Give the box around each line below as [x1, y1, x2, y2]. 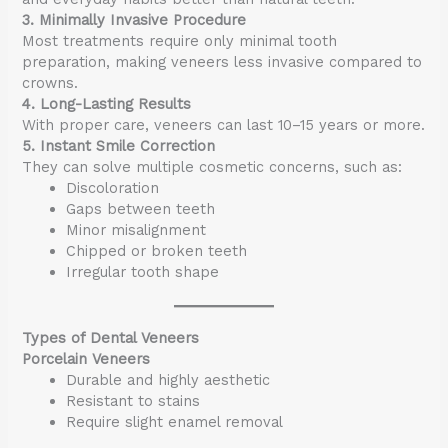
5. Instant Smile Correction [22, 136, 216, 155]
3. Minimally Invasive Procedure [22, 10, 247, 29]
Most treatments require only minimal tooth [22, 31, 338, 50]
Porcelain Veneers [22, 349, 151, 368]
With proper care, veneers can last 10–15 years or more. [22, 115, 426, 134]
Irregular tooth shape [66, 262, 220, 281]
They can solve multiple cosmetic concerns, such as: [22, 157, 403, 176]
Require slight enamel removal [66, 412, 284, 431]
